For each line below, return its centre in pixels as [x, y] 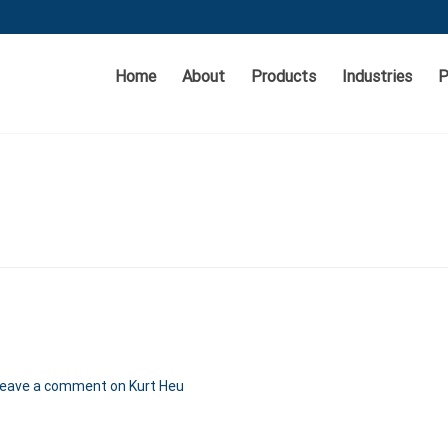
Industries [377, 76]
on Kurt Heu [145, 386]
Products [283, 76]
